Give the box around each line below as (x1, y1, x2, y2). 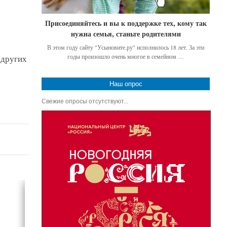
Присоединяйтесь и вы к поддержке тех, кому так (45, 17, 207, 28)
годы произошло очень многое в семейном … (67, 52, 184, 60)
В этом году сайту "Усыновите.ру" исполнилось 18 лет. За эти (47, 43, 205, 51)
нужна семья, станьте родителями (70, 28, 181, 39)
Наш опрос (109, 80, 142, 88)
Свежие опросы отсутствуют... (42, 97, 129, 105)
